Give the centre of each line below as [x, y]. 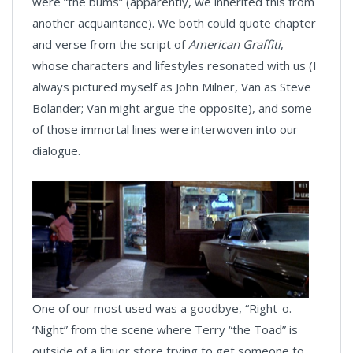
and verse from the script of [110, 44]
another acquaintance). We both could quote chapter [174, 22]
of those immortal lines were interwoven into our [165, 129]
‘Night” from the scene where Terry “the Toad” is [165, 329]
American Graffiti [234, 44]
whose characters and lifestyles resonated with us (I [175, 65]
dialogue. [56, 150]
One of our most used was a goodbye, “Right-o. [162, 308]
